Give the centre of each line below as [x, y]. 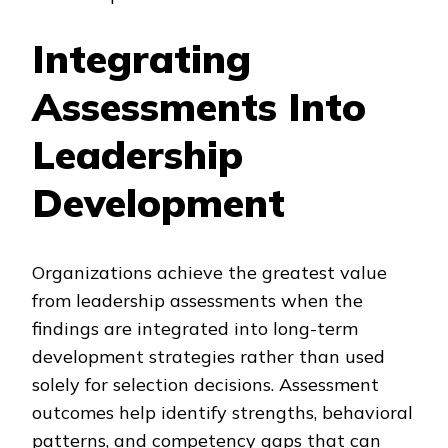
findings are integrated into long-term [195, 328]
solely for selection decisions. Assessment [205, 384]
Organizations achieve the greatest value [209, 272]
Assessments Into [199, 106]
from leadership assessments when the [197, 300]
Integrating [141, 58]
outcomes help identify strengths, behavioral [222, 412]
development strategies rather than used [208, 356]
